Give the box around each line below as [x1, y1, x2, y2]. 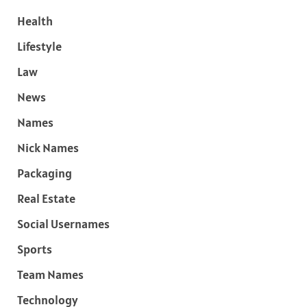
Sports [17, 241, 52, 257]
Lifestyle [17, 38, 62, 54]
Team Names [17, 266, 84, 282]
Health [17, 12, 53, 29]
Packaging [17, 164, 72, 181]
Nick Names [17, 139, 79, 156]
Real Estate [17, 190, 75, 206]
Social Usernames [17, 215, 110, 232]
